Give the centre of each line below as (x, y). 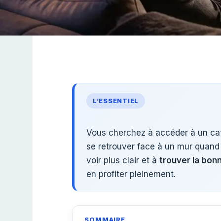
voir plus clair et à (123, 160)
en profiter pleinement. (131, 174)
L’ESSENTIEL (116, 101)
